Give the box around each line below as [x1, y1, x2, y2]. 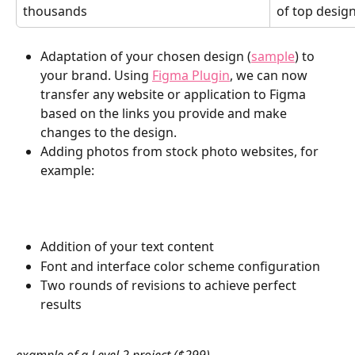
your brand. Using [40, 66, 152, 84]
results [40, 296, 82, 314]
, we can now [230, 66, 311, 84]
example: [40, 161, 97, 179]
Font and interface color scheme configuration [40, 257, 320, 275]
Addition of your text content [40, 238, 214, 256]
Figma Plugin [152, 66, 230, 84]
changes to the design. [40, 123, 177, 141]
